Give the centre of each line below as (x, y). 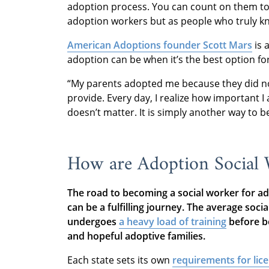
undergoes (93, 222)
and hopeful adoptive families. (136, 236)
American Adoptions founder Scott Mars (160, 45)
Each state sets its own (120, 260)
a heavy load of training (173, 222)
